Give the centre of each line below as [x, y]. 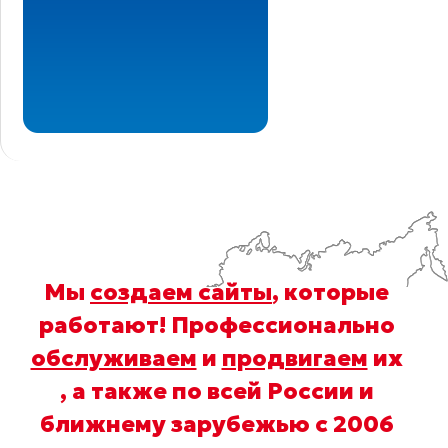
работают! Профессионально [216, 324]
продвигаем [294, 357]
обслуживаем [113, 357]
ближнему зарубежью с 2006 [216, 423]
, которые [330, 291]
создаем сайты [181, 291]
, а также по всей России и [216, 390]
